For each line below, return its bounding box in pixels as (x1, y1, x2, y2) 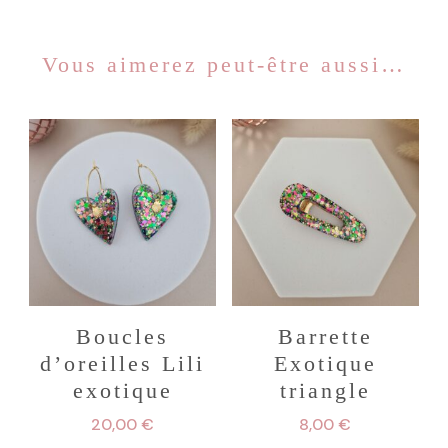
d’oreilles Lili (40, 351, 206, 376)
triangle (279, 378, 371, 403)
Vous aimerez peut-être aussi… (42, 51, 406, 77)
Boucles (76, 324, 170, 349)
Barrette (277, 324, 373, 349)
